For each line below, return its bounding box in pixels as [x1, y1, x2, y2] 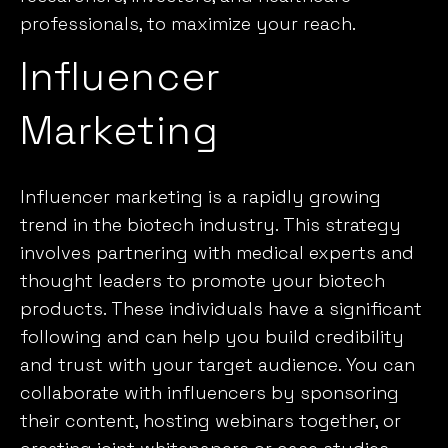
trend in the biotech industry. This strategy [20, 212, 401, 236]
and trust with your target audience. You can [20, 352, 415, 376]
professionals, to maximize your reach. [20, 11, 356, 35]
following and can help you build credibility [20, 324, 404, 348]
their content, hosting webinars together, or [20, 408, 401, 432]
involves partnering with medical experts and [20, 240, 414, 264]
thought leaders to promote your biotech [20, 268, 385, 292]
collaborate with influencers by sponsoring [20, 380, 399, 404]
